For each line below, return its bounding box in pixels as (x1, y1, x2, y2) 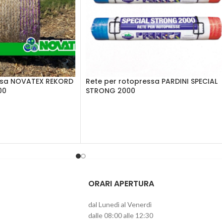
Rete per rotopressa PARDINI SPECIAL (86, 76, 218, 87)
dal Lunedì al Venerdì (88, 200, 152, 209)
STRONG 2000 (86, 86, 135, 96)
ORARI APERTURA (88, 177, 154, 189)
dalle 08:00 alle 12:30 (88, 211, 153, 220)
